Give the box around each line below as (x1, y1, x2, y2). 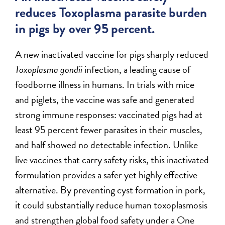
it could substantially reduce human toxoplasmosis (15, 197, 208, 213)
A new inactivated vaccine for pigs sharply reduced (15, 47, 209, 62)
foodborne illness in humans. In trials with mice (15, 77, 195, 92)
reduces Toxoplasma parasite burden (15, 3, 207, 23)
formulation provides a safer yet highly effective (15, 167, 198, 183)
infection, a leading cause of (82, 62, 191, 77)
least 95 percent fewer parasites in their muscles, (15, 122, 203, 138)
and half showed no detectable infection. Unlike (15, 137, 198, 153)
